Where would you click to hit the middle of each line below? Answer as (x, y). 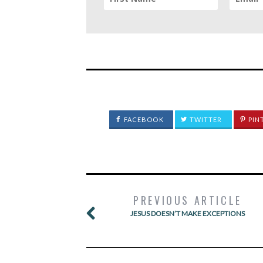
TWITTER (205, 119)
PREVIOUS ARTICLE (188, 200)
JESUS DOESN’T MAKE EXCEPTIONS (187, 213)
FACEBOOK (143, 119)
